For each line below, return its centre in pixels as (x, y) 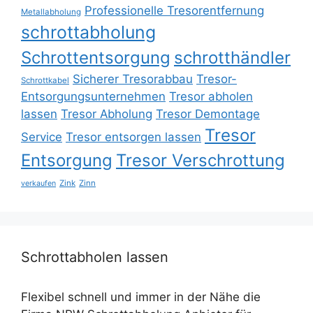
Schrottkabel (45, 80)
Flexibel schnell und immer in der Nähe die (141, 297)
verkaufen (38, 183)
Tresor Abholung (107, 114)
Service (42, 137)
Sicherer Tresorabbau (133, 79)
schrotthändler (232, 57)
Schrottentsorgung (96, 57)
